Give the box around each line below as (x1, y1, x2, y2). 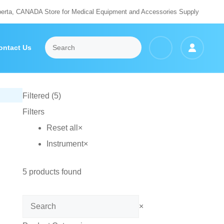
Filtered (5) (22, 91, 61, 100)
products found (26, 167, 81, 176)
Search (21, 198, 47, 206)
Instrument (46, 139, 83, 148)
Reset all (46, 123, 78, 132)
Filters (22, 107, 44, 116)
